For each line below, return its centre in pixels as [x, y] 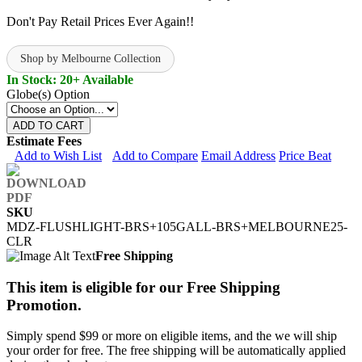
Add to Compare [155, 155]
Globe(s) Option [48, 94]
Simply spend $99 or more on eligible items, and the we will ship [172, 336]
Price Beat [305, 155]
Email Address [238, 155]
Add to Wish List [58, 155]
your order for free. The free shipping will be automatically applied [176, 351]
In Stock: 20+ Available [70, 79]
